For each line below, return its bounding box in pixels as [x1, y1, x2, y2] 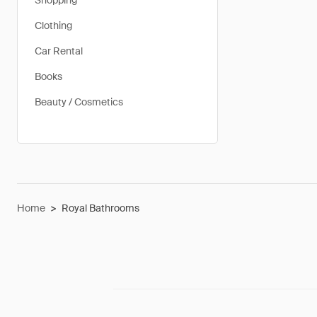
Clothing [35, 19, 72, 32]
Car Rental [35, 45, 83, 57]
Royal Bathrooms [62, 202, 139, 214]
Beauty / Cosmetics [35, 96, 123, 108]
